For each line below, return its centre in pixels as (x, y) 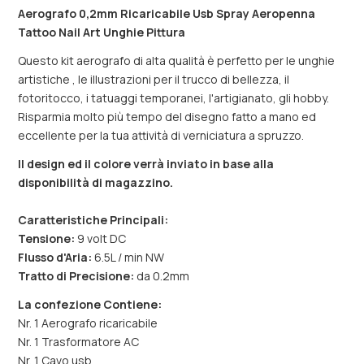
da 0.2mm (162, 276)
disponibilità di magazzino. (95, 182)
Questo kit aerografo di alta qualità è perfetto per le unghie (176, 61)
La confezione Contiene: (90, 304)
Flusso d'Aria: (55, 257)
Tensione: (46, 238)
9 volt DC (100, 238)
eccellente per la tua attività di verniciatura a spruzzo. (161, 135)
